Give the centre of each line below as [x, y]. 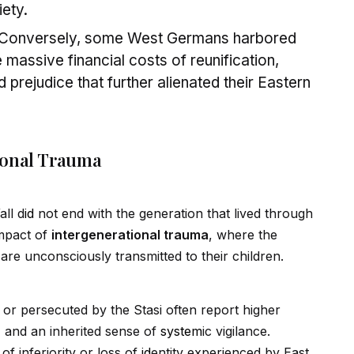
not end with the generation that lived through [173, 214]
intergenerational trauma [130, 235]
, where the [243, 235]
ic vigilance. [236, 331]
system [181, 331]
